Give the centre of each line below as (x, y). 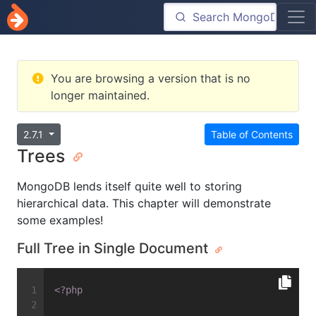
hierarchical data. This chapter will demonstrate (144, 203)
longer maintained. (100, 96)
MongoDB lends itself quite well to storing (129, 187)
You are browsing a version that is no (151, 79)
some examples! (60, 220)
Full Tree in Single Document (114, 249)
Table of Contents (252, 135)
